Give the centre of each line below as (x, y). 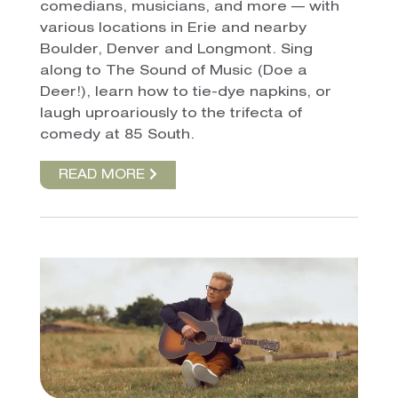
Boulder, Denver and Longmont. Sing (176, 50)
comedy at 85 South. (117, 135)
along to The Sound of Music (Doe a (173, 71)
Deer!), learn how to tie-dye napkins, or (185, 92)
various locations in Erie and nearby (173, 28)
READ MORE (103, 175)
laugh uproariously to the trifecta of (171, 114)
